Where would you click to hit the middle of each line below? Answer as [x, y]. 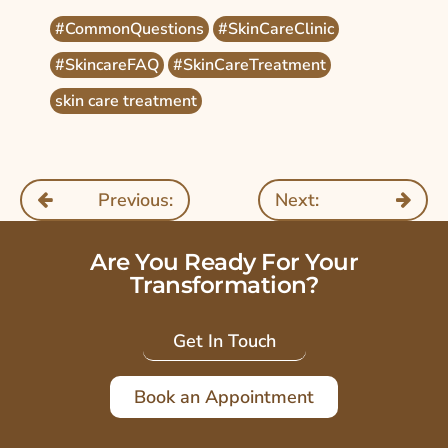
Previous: [135, 199]
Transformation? [224, 284]
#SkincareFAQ [107, 64]
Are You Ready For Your [224, 261]
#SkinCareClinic [276, 28]
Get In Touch [224, 340]
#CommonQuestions [129, 28]
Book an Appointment [224, 396]
